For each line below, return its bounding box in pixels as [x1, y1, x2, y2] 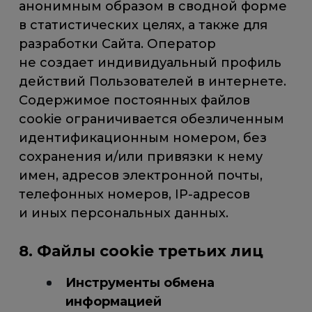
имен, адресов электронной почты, [19, 168, 263, 184]
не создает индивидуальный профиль [19, 55, 282, 71]
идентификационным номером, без [19, 130, 267, 146]
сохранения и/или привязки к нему [19, 149, 263, 165]
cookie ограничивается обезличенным [19, 111, 285, 127]
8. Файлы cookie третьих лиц [19, 242, 264, 260]
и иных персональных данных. [19, 205, 229, 221]
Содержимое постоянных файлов [19, 93, 251, 109]
